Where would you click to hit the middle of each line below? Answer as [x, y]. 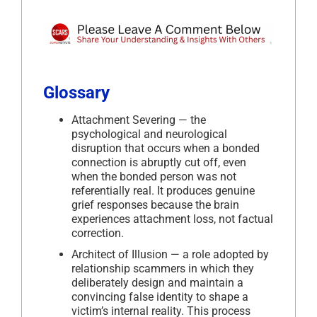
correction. [98, 234]
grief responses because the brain [155, 205]
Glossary [76, 93]
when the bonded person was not [154, 177]
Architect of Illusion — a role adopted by [170, 255]
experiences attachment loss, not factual [172, 219]
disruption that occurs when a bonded [166, 149]
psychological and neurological [149, 134]
